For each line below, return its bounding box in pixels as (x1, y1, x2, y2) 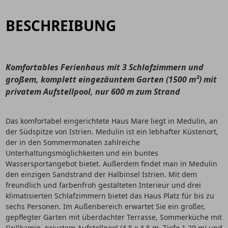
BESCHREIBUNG (5, 16, 116, 35)
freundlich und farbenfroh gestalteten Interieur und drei (5, 180, 201, 190)
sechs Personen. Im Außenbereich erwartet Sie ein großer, (5, 202, 205, 211)
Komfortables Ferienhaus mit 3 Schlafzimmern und (5, 62, 204, 73)
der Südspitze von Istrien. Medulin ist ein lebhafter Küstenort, (5, 127, 218, 136)
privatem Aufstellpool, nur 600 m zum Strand (5, 86, 180, 97)
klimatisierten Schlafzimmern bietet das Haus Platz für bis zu (5, 191, 214, 201)
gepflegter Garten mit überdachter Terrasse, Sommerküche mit (5, 212, 222, 222)
